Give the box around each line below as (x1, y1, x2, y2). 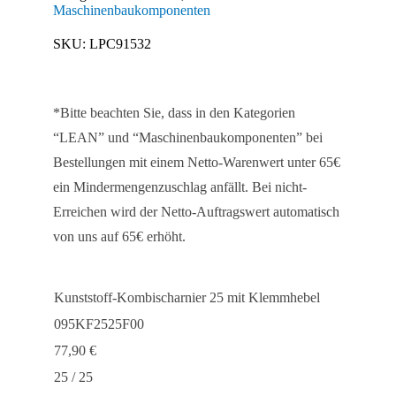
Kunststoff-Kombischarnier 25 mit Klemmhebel (54, 290, 320, 306)
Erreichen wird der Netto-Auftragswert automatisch (53, 204, 339, 220)
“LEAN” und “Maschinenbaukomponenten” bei (53, 130, 323, 146)
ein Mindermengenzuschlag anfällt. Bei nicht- (53, 179, 307, 195)
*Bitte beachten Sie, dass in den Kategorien (53, 105, 295, 121)
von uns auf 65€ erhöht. (53, 229, 186, 245)
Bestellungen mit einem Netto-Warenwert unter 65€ (53, 155, 340, 171)
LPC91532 (89, 36, 151, 52)
